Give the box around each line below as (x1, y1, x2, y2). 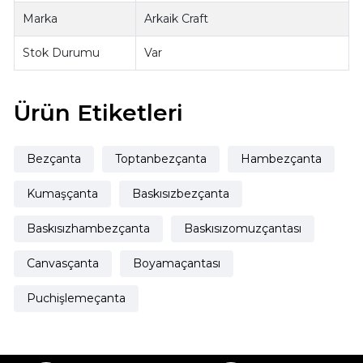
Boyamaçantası (132, 255, 220, 271)
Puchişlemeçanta (26, 290, 126, 305)
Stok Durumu (23, 45, 100, 60)
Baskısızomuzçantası (183, 220, 301, 236)
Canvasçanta (26, 255, 99, 271)
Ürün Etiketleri (13, 98, 183, 126)
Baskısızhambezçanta (26, 220, 150, 236)
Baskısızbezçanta (131, 186, 229, 201)
